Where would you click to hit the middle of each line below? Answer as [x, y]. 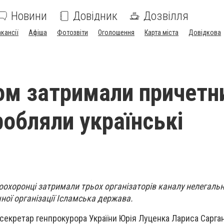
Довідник [95, 16]
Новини [29, 16]
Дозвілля [166, 16]
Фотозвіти [72, 32]
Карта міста [161, 32]
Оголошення [116, 32]
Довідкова [205, 32]
